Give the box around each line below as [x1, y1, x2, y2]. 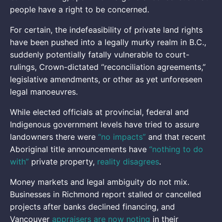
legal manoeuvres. [10, 87, 78, 97]
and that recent [146, 132, 206, 142]
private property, [29, 157, 97, 167]
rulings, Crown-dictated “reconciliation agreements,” [10, 62, 206, 72]
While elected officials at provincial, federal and [10, 107, 189, 117]
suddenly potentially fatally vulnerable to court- [10, 50, 189, 60]
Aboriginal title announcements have [10, 144, 149, 155]
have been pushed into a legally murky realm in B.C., [10, 37, 206, 48]
